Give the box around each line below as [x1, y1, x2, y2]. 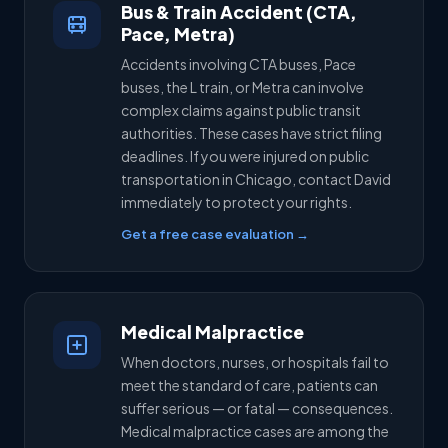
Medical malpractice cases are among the [121, 422, 389, 440]
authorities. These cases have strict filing [121, 124, 382, 142]
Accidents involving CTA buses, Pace [121, 55, 356, 73]
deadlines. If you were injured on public [121, 147, 369, 165]
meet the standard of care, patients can [121, 376, 378, 394]
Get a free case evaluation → [121, 226, 309, 242]
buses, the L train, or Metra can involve [121, 78, 364, 96]
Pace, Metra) [121, 23, 235, 45]
